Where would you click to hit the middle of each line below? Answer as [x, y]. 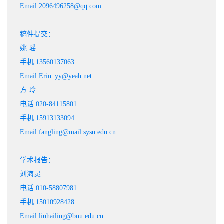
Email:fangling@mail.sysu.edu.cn [68, 132]
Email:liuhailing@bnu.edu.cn [62, 216]
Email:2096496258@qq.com [61, 6]
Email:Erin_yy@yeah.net [56, 76]
